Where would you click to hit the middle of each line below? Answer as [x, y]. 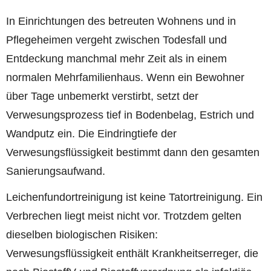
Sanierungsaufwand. [56, 171]
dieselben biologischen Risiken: [82, 235]
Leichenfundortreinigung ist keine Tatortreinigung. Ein [134, 198]
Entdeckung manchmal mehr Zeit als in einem [116, 59]
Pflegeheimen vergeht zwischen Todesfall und [116, 40]
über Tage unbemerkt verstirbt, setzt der [102, 96]
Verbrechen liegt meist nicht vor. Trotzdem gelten [124, 216]
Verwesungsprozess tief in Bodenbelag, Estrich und [130, 115]
